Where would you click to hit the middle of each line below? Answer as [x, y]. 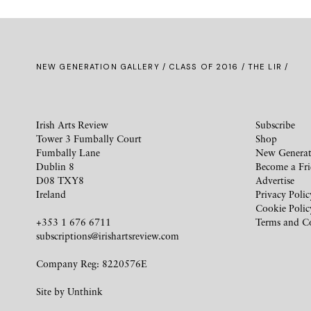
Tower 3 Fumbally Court [89, 138]
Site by [52, 291]
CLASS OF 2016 [204, 66]
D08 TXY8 [60, 180]
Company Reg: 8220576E [92, 263]
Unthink [85, 291]
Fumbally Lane [68, 152]
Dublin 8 [55, 166]
